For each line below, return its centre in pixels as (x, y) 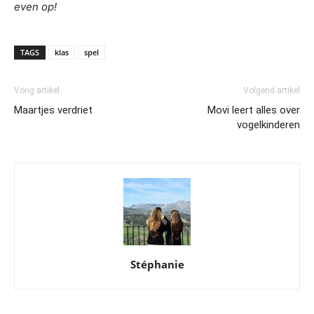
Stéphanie (157, 264)
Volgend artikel (272, 90)
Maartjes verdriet (53, 110)
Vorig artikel (37, 90)
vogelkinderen (268, 124)
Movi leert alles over (254, 110)
